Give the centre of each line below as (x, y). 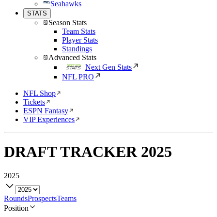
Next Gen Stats (108, 67)
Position (16, 208)
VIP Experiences (49, 119)
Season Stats (68, 23)
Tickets (34, 102)
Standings (77, 49)
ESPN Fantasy (46, 111)
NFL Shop (39, 93)
